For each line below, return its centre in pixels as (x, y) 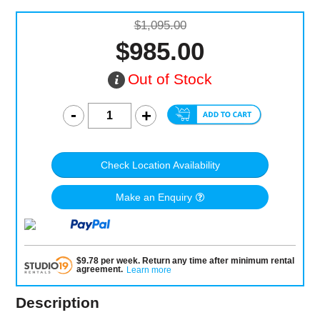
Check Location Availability (160, 165)
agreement (98, 270)
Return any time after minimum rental (218, 261)
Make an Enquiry (154, 197)
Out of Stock (170, 79)
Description (58, 302)
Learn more (149, 270)
